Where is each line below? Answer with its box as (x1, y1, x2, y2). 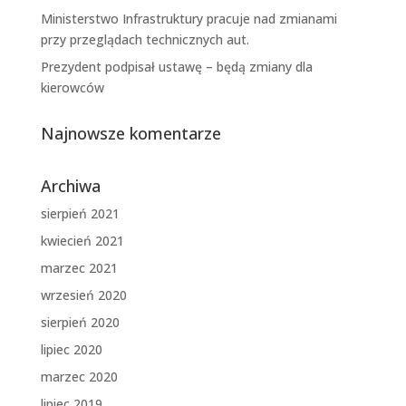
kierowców (40, 79, 104, 97)
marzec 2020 (40, 368, 118, 386)
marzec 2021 (40, 259, 118, 277)
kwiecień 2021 (40, 232, 124, 250)
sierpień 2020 (40, 314, 120, 332)
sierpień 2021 (40, 205, 120, 223)
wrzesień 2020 (40, 286, 127, 304)
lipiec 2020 (40, 341, 102, 359)
